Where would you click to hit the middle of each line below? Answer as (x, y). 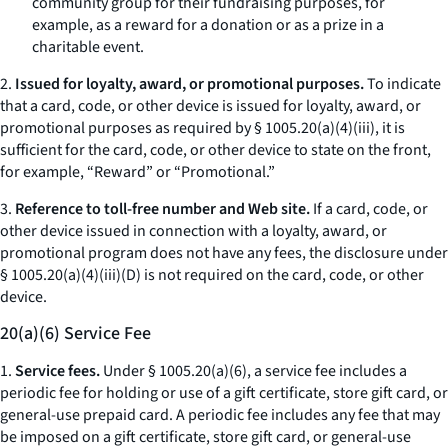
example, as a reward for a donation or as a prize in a (208, 25)
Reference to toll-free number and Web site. (162, 209)
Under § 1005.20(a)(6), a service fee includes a (253, 371)
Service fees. (57, 371)
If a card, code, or (369, 209)
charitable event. (88, 47)
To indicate (402, 84)
